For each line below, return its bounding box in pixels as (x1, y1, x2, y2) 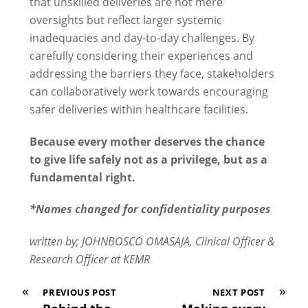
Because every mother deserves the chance (29, 133, 265, 149)
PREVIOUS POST (43, 286, 117, 299)
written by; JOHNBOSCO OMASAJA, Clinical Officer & (29, 234, 275, 249)
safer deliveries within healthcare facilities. (29, 101, 248, 116)
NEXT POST (212, 286, 265, 299)
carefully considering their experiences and (29, 47, 253, 63)
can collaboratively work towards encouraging (29, 83, 268, 98)
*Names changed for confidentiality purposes (29, 201, 271, 217)
